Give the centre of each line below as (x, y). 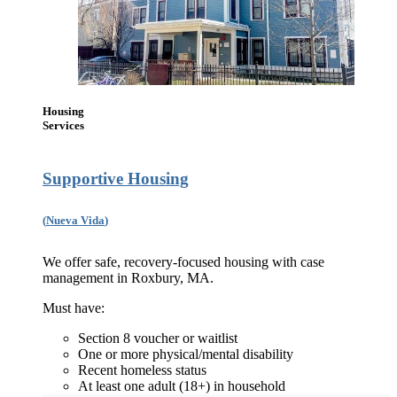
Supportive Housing (116, 179)
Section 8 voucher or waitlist (158, 338)
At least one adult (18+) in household (182, 385)
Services (63, 126)
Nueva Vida (75, 221)
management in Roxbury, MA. (128, 277)
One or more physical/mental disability (186, 354)
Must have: (74, 307)
